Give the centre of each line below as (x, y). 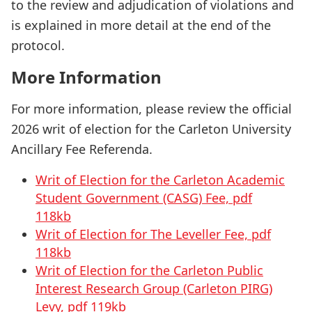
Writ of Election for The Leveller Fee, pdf (153, 234)
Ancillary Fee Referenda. (82, 149)
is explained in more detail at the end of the (141, 25)
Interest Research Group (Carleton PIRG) (154, 288)
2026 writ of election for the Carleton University (151, 129)
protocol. (38, 45)
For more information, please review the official (151, 109)
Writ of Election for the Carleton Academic (160, 180)
